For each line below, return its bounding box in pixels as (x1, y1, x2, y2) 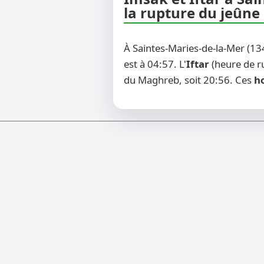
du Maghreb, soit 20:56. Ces (124, 73, 254, 87)
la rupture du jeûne (124, 3, 260, 23)
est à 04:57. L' (124, 57, 186, 71)
